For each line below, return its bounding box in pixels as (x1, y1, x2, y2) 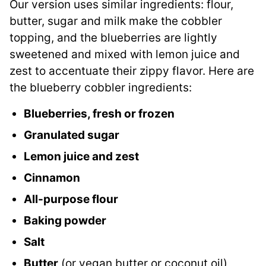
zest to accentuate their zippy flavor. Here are (9, 64, 254, 78)
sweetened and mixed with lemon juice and (9, 47, 240, 62)
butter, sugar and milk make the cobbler (9, 14, 222, 28)
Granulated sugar (24, 128, 119, 142)
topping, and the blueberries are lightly (9, 31, 217, 45)
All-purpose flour (24, 192, 118, 207)
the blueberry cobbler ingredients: (9, 81, 192, 95)
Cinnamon (24, 171, 80, 185)
